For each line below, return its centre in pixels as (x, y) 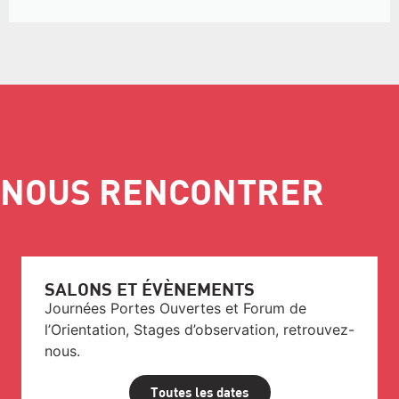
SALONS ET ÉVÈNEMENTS (150, 289)
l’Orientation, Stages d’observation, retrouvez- (199, 330)
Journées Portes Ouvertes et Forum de (175, 309)
